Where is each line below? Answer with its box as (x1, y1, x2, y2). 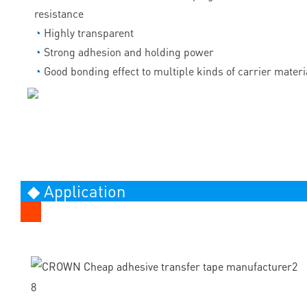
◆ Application (27, 180, 125, 202)
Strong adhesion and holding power (44, 45, 214, 60)
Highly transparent (44, 25, 134, 40)
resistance (34, 6, 84, 21)
